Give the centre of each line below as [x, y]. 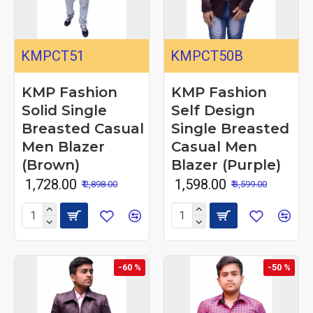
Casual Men [214, 146]
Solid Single [64, 110]
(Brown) [51, 165]
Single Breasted [230, 128]
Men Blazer [63, 146]
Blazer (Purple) [226, 165]
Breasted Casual [83, 128]
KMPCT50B [206, 56]
